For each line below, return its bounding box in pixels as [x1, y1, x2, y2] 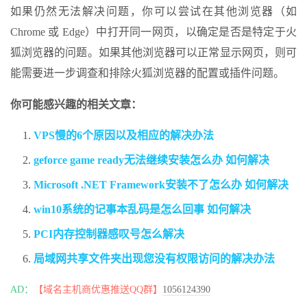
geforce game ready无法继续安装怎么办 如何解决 [34, 154, 269, 167]
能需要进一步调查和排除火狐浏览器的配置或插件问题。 [10, 67, 284, 79]
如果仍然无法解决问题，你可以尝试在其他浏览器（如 [10, 5, 297, 18]
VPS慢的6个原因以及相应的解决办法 [34, 130, 214, 142]
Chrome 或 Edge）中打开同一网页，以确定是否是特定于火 [10, 26, 297, 38]
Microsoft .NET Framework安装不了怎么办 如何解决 [34, 179, 288, 191]
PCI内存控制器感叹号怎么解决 [34, 228, 184, 241]
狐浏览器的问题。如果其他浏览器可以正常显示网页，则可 [10, 47, 297, 59]
